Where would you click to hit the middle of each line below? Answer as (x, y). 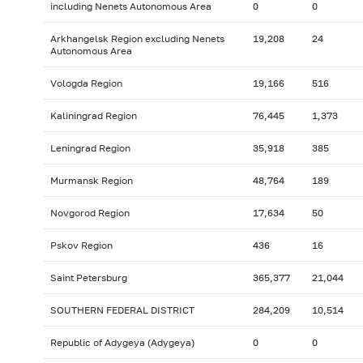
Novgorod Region (90, 213)
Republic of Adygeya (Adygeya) (122, 343)
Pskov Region (81, 246)
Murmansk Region (91, 181)
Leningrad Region (90, 148)
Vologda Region (86, 83)
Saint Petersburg (88, 278)
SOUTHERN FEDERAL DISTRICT (122, 310)
